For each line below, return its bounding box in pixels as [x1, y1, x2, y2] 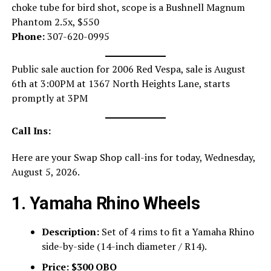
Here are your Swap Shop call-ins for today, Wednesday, [11, 151, 255, 165]
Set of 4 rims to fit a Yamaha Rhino [99, 225, 254, 239]
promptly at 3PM [11, 91, 88, 105]
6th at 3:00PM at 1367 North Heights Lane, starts [11, 77, 230, 91]
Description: [41, 225, 99, 239]
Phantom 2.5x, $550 [11, 15, 99, 29]
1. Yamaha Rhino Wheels [11, 193, 200, 214]
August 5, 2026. [11, 165, 80, 179]
